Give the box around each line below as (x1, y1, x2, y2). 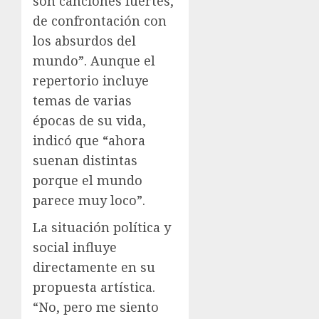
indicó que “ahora (33, 131, 145, 149)
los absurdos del (33, 31, 136, 49)
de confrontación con (33, 11, 167, 29)
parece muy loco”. (33, 191, 145, 209)
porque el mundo (33, 171, 142, 189)
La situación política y (33, 218, 171, 236)
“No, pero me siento (33, 298, 159, 315)
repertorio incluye (33, 71, 149, 89)
